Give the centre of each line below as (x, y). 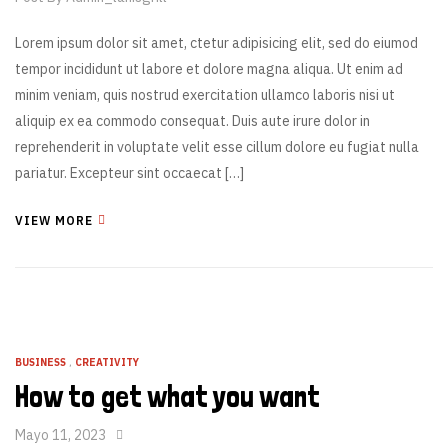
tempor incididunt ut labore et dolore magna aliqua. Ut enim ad (209, 69)
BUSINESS (40, 362)
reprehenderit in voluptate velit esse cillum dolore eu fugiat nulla (217, 147)
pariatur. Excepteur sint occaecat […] (129, 173)
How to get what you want (167, 396)
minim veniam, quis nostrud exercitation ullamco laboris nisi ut (205, 95)
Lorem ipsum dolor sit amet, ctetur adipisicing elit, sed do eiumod (216, 43)
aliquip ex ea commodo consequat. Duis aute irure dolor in (192, 121)
